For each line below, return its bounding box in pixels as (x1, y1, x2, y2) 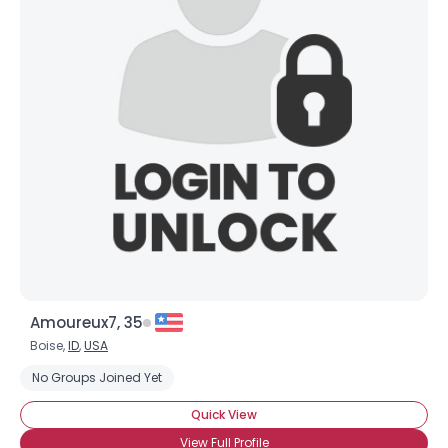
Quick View (191, 406, 257, 423)
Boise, (30, 337, 68, 354)
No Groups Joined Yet (32, 369, 162, 386)
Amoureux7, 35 (30, 312, 143, 333)
